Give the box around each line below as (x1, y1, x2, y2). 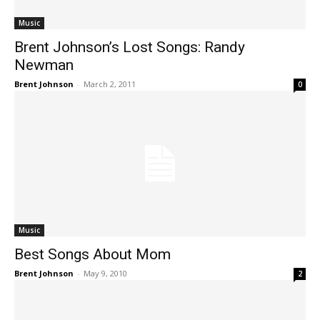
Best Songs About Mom (14, 246, 171, 263)
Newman (14, 56, 74, 74)
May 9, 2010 (84, 268, 127, 279)
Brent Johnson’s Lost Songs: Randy (14, 39, 245, 56)
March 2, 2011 (84, 79, 136, 89)
